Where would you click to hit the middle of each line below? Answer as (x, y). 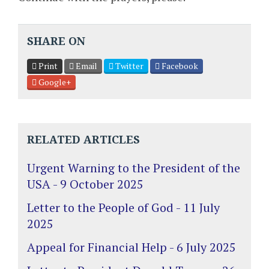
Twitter (128, 65)
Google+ (54, 82)
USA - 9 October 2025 (85, 184)
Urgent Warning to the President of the (134, 168)
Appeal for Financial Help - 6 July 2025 (131, 247)
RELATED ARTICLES (83, 139)
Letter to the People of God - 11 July (123, 207)
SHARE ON (56, 41)
